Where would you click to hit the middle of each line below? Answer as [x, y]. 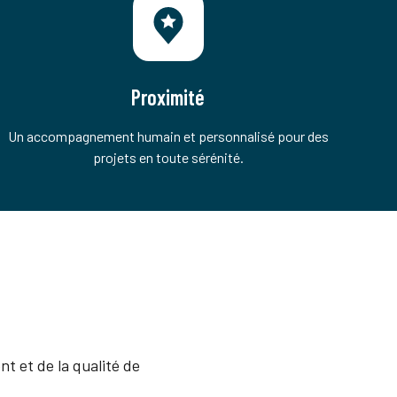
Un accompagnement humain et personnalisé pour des [168, 136]
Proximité [168, 97]
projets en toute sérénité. [168, 157]
